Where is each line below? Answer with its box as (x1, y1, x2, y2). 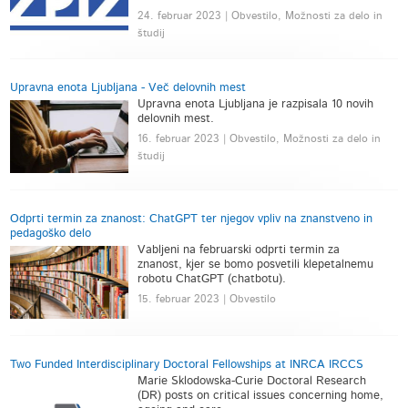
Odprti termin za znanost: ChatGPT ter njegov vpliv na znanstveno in (10, 213, 373, 225)
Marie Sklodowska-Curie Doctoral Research (138, 375, 367, 387)
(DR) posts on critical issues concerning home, (138, 390, 384, 402)
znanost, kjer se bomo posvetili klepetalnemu (138, 259, 374, 270)
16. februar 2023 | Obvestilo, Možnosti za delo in (138, 133, 382, 144)
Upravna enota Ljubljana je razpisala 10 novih (138, 98, 374, 110)
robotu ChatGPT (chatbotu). (138, 273, 287, 285)
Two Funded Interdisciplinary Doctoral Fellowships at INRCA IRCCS (10, 359, 364, 371)
